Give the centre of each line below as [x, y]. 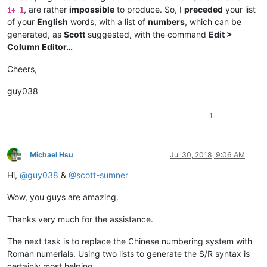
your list [239, 9]
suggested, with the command [147, 34]
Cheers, [22, 69]
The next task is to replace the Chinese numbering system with [130, 241]
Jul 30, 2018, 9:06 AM [207, 154]
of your [22, 21]
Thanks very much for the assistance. [80, 219]
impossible [92, 9]
